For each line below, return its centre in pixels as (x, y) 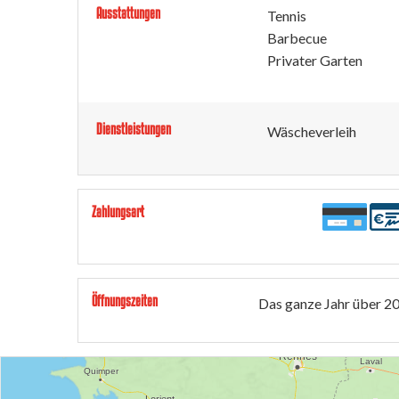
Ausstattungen (128, 13)
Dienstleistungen (134, 129)
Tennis (287, 16)
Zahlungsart (118, 212)
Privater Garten (315, 60)
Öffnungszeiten (125, 301)
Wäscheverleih (312, 131)
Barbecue (297, 38)
